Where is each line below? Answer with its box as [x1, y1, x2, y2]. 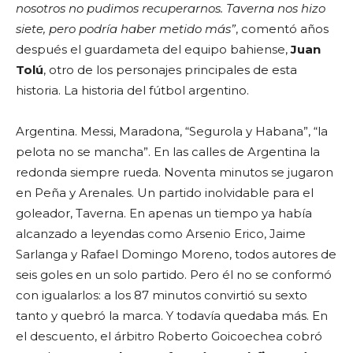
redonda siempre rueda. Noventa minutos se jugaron [16, 165, 333, 180]
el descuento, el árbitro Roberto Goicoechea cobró [16, 329, 322, 344]
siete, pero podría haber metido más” [16, 21, 236, 37]
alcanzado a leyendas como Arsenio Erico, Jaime [16, 226, 306, 242]
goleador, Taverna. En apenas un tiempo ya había [16, 206, 312, 221]
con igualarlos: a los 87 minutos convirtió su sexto [16, 288, 307, 303]
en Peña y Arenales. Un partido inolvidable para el [16, 185, 314, 201]
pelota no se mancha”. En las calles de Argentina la [16, 144, 320, 160]
